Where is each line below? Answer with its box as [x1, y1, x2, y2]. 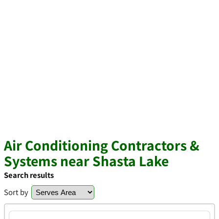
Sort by [4, 187, 28, 197]
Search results [4, 170, 54, 180]
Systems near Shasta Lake [4, 151, 169, 171]
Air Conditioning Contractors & [4, 135, 199, 155]
